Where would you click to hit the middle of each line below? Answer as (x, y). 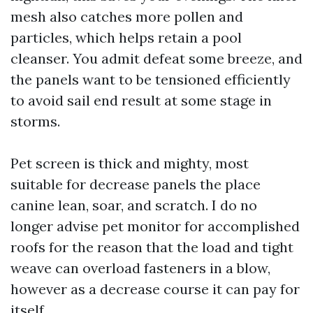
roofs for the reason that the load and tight (152, 247)
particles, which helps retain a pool (126, 37)
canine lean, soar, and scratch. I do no (134, 205)
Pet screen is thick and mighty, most (130, 163)
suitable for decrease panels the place (136, 184)
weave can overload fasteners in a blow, (140, 268)
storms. (35, 121)
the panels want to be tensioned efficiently (151, 79)
